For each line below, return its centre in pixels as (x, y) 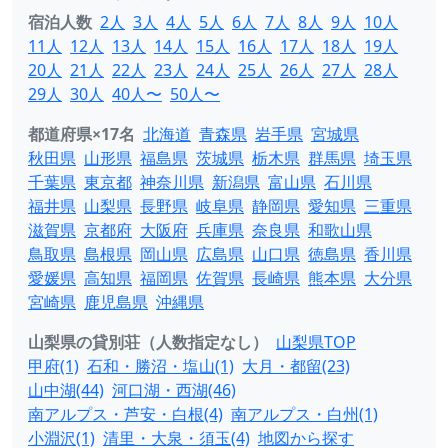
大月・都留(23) (296, 366)
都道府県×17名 (81, 134)
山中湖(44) (66, 390)
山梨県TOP (316, 342)
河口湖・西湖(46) (174, 390)
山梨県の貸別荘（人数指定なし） (148, 342)
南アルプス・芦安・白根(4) (125, 414)
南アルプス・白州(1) (304, 414)
